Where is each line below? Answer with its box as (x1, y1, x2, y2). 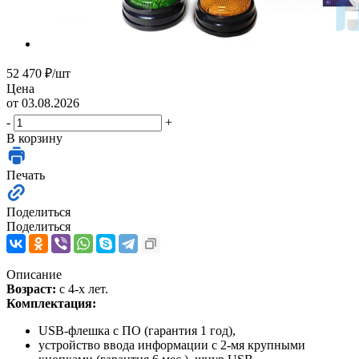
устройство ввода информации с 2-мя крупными (38, 337, 305, 352)
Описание (6, 267, 62, 281)
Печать (6, 167, 45, 182)
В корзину (6, 131, 63, 145)
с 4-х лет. (59, 281, 108, 296)
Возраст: (6, 281, 59, 296)
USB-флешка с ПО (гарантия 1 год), (38, 323, 236, 337)
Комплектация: (6, 296, 96, 310)
